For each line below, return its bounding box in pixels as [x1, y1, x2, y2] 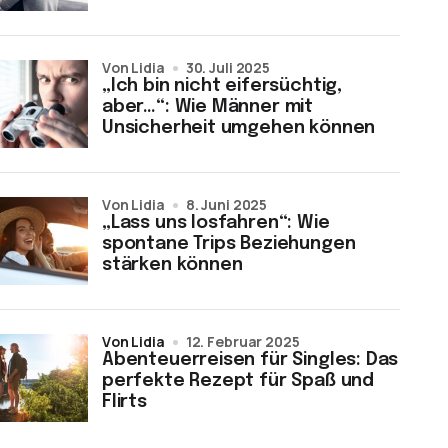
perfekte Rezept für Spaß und [102, 372, 374, 390]
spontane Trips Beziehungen [102, 235, 356, 253]
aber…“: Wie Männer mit [102, 98, 314, 116]
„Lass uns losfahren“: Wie [102, 214, 330, 232]
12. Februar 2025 [185, 332, 300, 351]
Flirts [102, 393, 147, 411]
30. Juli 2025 [185, 58, 270, 77]
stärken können [102, 256, 243, 274]
